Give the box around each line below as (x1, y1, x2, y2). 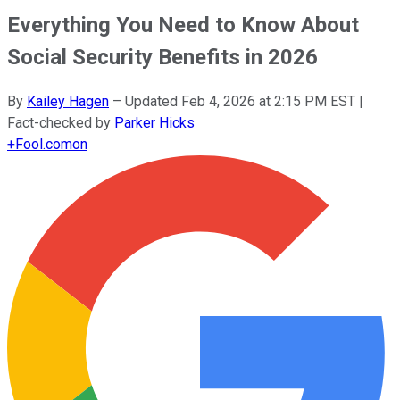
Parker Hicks (114, 113, 195, 131)
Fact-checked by (7, 113, 114, 131)
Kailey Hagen (27, 92, 109, 110)
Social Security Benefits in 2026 (7, 44, 318, 70)
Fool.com (15, 135, 72, 153)
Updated (125, 92, 181, 110)
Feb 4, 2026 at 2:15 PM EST (181, 92, 355, 110)
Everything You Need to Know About (7, 12, 359, 37)
